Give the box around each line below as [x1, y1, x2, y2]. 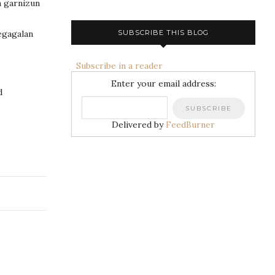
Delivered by [112, 118, 166, 130]
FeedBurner [166, 118, 215, 130]
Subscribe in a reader [71, 60, 163, 71]
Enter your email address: [110, 77, 216, 89]
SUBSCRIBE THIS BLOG [118, 28, 209, 37]
